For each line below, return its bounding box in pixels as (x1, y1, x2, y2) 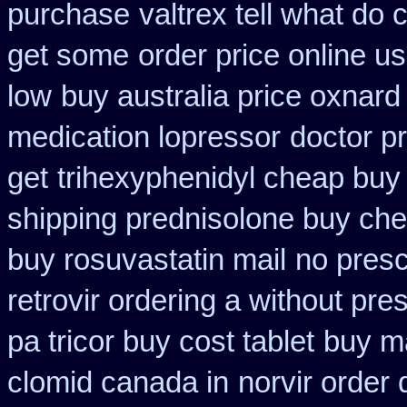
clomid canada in (7, 366, 229, 399)
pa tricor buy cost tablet (7, 325, 314, 358)
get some (7, 39, 129, 72)
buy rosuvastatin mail (7, 243, 286, 276)
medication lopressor (7, 121, 281, 154)
